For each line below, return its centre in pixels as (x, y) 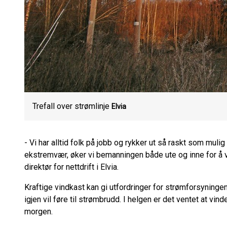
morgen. (41, 212)
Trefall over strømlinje (71, 106)
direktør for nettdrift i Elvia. (74, 167)
